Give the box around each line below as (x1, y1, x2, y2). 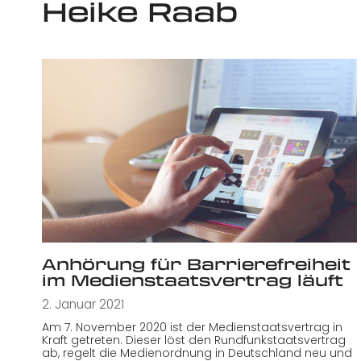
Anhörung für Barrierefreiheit (42, 252, 351, 275)
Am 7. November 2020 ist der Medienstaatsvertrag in (42, 318, 342, 335)
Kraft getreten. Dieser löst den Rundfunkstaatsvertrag (42, 331, 346, 348)
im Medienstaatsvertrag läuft (42, 268, 343, 291)
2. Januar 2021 (42, 296, 124, 313)
